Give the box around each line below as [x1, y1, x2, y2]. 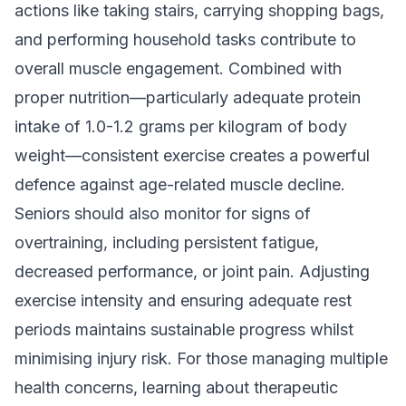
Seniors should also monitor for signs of [14, 204, 311, 223]
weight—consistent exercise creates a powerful [14, 146, 370, 165]
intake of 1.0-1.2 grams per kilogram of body [14, 117, 347, 136]
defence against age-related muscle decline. [14, 175, 345, 194]
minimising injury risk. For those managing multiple [14, 349, 388, 368]
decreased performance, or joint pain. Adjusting [14, 262, 370, 281]
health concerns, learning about [14, 378, 254, 397]
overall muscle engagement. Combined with [14, 59, 342, 78]
